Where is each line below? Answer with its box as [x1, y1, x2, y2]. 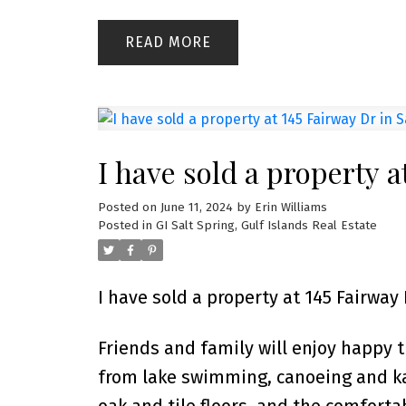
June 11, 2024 [159, 199, 233, 215]
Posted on [97, 199, 160, 215]
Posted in [97, 217, 152, 233]
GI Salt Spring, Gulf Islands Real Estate [155, 217, 377, 233]
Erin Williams [254, 199, 327, 215]
